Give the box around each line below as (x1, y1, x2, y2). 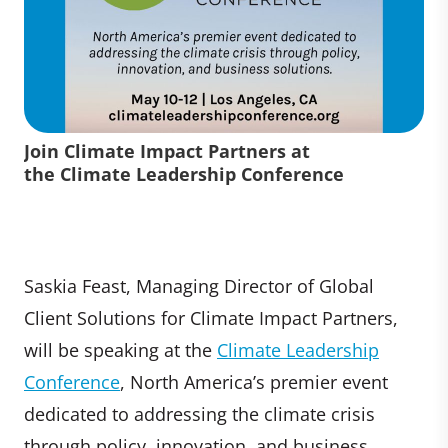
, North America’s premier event (120, 370, 388, 395)
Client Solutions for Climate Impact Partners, (24, 306, 398, 331)
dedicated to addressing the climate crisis (24, 402, 375, 427)
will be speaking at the (24, 338, 217, 363)
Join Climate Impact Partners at (24, 139, 310, 164)
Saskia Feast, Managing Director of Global (24, 274, 374, 299)
